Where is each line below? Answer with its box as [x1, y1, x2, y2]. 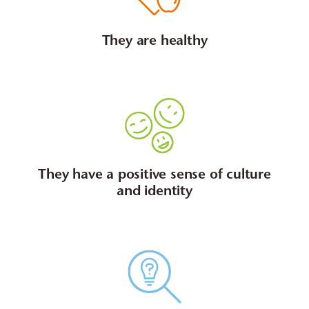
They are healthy [101, 34, 208, 49]
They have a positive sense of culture [38, 168, 271, 183]
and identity [117, 185, 192, 199]
